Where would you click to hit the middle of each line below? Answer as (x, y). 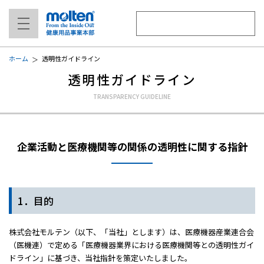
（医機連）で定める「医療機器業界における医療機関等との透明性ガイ (131, 245)
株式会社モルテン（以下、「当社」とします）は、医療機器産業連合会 (131, 232)
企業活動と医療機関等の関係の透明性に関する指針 (132, 146)
